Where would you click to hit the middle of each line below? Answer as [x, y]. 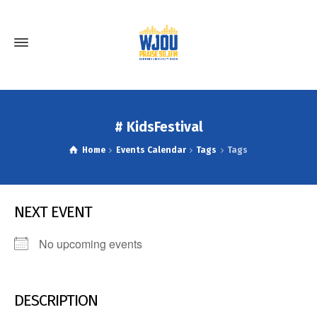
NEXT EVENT [53, 212]
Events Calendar [151, 150]
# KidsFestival [158, 127]
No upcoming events [91, 244]
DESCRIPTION [56, 300]
